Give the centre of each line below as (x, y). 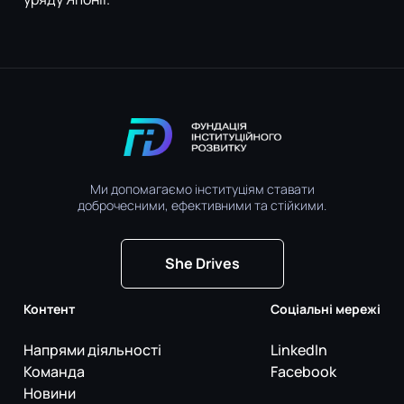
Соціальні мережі (326, 309)
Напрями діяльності (92, 350)
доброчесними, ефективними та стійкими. (202, 206)
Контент (49, 309)
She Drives (202, 264)
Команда (54, 372)
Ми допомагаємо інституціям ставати (202, 189)
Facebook (303, 372)
